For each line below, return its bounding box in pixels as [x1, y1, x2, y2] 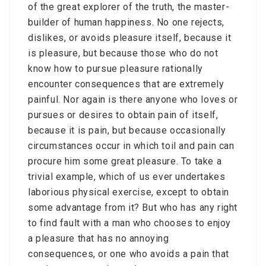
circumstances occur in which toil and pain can [28, 140, 235, 151]
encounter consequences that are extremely [28, 78, 224, 90]
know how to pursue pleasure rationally [28, 63, 203, 74]
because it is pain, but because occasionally [28, 125, 226, 136]
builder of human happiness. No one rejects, [28, 17, 224, 28]
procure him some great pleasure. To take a [28, 156, 222, 167]
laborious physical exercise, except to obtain [28, 186, 230, 198]
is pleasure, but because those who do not [28, 47, 218, 59]
